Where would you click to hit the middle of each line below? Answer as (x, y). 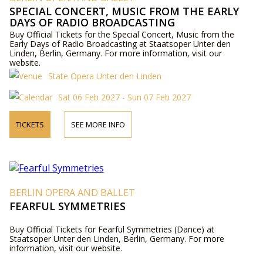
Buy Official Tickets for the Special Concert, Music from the (122, 34)
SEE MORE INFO (98, 124)
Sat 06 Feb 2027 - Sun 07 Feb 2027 (124, 97)
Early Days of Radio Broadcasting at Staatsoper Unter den (120, 43)
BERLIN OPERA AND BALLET (72, 192)
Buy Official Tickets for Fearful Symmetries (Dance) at (112, 229)
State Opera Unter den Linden (104, 76)
